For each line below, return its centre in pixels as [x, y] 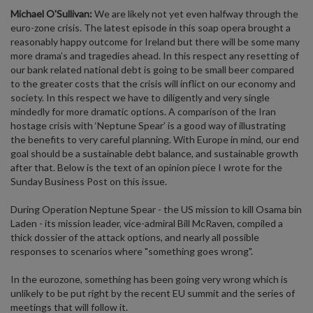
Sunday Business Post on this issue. [89, 181]
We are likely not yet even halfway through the [196, 14]
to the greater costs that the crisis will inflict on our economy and [153, 83]
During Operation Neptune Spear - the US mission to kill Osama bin [156, 209]
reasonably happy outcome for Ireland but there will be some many [155, 42]
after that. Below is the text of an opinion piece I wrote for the [146, 167]
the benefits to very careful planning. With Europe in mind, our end [155, 139]
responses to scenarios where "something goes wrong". [132, 251]
